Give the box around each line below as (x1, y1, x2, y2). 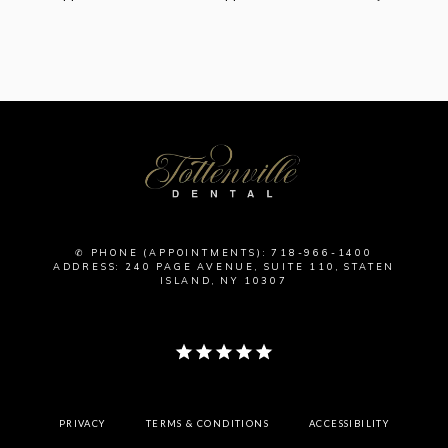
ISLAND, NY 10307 (160, 275, 288, 286)
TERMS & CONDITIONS (145, 418, 269, 429)
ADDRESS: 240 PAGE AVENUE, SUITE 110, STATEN (52, 261, 396, 272)
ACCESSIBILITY (308, 418, 390, 429)
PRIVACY (58, 418, 106, 429)
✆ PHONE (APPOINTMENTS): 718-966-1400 (75, 247, 373, 258)
